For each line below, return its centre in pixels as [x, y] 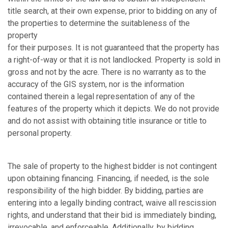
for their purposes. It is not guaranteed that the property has [113, 47]
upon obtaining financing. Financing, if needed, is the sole [108, 178]
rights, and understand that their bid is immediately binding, [112, 215]
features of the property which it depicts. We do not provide [113, 108]
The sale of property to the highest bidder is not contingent [112, 166]
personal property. [40, 133]
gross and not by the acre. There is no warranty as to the [107, 72]
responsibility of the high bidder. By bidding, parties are [106, 190]
